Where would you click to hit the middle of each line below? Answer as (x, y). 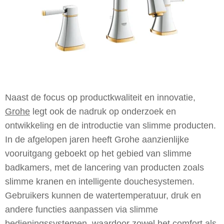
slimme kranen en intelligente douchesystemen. (100, 181)
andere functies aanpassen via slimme (81, 209)
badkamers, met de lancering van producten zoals (104, 167)
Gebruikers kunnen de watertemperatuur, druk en (103, 195)
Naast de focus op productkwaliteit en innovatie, (100, 97)
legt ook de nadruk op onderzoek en (103, 111)
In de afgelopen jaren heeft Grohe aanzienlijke (97, 139)
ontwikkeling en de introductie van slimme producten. (110, 125)
